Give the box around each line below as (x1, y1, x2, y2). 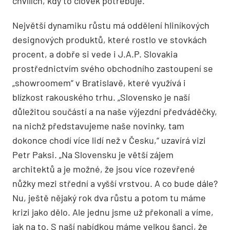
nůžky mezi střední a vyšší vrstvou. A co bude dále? (12, 177, 218, 189)
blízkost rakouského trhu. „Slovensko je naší (12, 91, 190, 103)
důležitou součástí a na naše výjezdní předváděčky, (12, 105, 217, 117)
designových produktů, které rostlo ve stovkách (12, 33, 207, 45)
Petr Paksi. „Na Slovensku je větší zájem (12, 148, 174, 160)
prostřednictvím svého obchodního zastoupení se (12, 62, 213, 74)
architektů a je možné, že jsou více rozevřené (12, 163, 195, 175)
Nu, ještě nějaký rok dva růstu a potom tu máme (12, 191, 206, 203)
